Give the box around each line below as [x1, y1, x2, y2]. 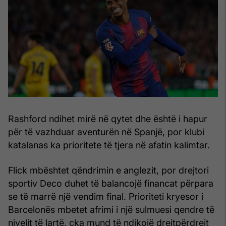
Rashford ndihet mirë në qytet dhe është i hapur [8, 114, 207, 125]
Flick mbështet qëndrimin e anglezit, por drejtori [8, 165, 209, 176]
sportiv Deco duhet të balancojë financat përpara [8, 178, 213, 189]
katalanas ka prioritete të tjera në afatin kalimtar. [8, 140, 210, 151]
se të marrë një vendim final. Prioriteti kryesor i [8, 191, 203, 202]
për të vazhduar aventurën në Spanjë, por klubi [8, 127, 204, 138]
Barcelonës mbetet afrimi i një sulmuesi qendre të [8, 204, 214, 215]
